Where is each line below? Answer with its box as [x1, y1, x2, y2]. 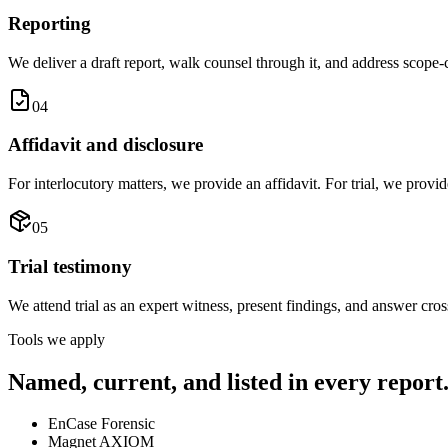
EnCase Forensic [48, 415, 155, 433]
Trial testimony [8, 255, 132, 277]
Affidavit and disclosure [8, 134, 203, 156]
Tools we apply [8, 330, 105, 348]
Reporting [8, 13, 91, 35]
